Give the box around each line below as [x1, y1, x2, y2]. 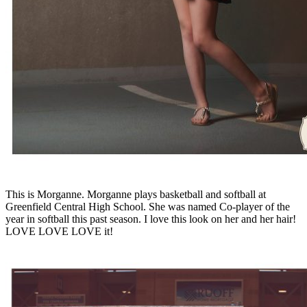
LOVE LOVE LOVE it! [5, 225, 113, 237]
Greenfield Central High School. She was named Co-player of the [5, 200, 290, 212]
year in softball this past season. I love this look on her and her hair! [5, 212, 296, 225]
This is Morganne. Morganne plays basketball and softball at [5, 188, 266, 200]
